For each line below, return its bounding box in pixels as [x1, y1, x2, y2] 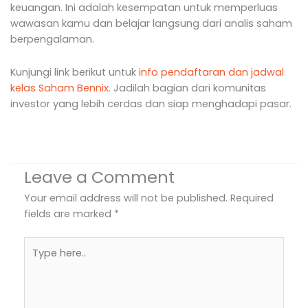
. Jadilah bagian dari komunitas [109, 81, 266, 96]
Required [230, 191, 274, 206]
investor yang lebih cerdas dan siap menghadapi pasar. [10, 97, 291, 111]
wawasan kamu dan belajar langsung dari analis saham [10, 16, 292, 30]
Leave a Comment [24, 166, 175, 189]
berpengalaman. [10, 32, 94, 46]
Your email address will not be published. [24, 191, 228, 206]
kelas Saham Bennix [10, 81, 109, 96]
